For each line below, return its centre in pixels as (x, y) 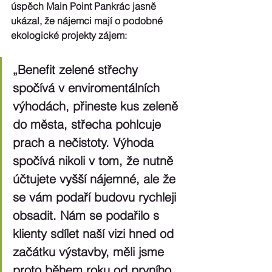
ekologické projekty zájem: (69, 35)
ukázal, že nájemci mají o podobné (88, 20)
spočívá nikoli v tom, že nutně (95, 160)
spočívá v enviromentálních (88, 87)
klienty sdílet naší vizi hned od (95, 233)
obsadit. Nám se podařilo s (88, 215)
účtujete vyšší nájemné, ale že (96, 178)
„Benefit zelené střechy (77, 69)
